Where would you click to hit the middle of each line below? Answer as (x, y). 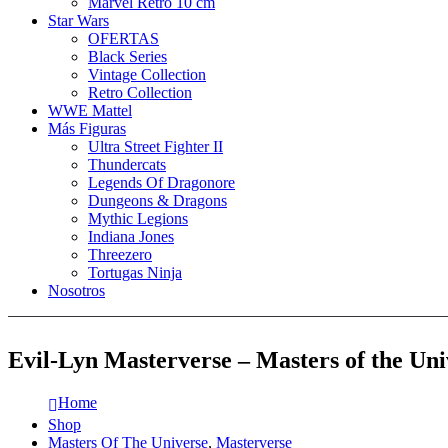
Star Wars (78, 20)
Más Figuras (87, 128)
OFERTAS (123, 38)
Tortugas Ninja (135, 272)
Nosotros (76, 290)
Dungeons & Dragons (157, 200)
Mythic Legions (138, 218)
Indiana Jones (131, 236)
